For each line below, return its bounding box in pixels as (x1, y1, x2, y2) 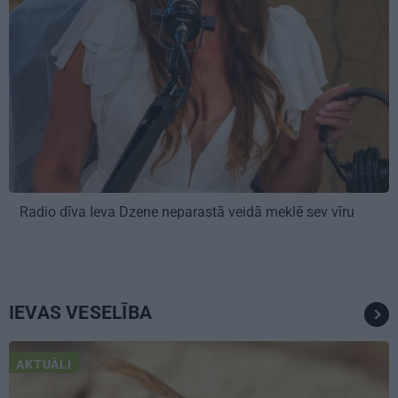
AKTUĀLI (16, 356, 72, 371)
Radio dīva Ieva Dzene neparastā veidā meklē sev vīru (20, 203, 358, 220)
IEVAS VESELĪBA (9, 301, 152, 323)
